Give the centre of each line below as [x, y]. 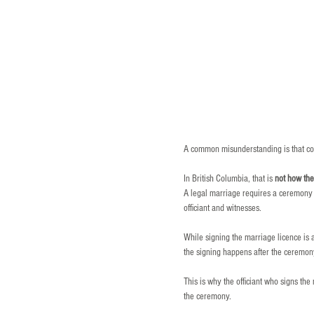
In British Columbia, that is [229, 179]
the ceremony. [207, 297]
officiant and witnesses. [223, 209]
